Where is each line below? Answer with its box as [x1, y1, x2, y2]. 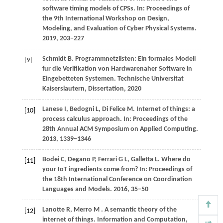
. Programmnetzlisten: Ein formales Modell [71, 55, 196, 63]
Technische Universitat [117, 75, 184, 83]
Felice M [109, 106, 133, 113]
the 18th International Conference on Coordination [42, 176, 192, 184]
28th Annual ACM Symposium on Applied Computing [42, 125, 196, 133]
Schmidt [42, 55, 68, 63]
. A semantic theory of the [101, 206, 177, 214]
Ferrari [98, 156, 118, 164]
